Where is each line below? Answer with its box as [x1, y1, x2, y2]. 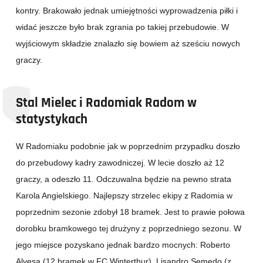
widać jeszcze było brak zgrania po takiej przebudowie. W [16, 22, 229, 32]
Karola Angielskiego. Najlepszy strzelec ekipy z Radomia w [16, 191, 232, 201]
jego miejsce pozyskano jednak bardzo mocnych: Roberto [16, 240, 230, 250]
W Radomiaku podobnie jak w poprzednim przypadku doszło [16, 141, 240, 151]
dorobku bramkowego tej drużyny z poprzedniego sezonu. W [16, 224, 241, 234]
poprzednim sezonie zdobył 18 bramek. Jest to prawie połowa [16, 207, 245, 217]
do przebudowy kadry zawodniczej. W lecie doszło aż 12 [16, 158, 224, 168]
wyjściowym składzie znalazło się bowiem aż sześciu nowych [16, 39, 240, 49]
